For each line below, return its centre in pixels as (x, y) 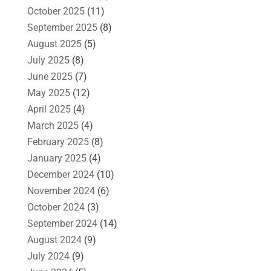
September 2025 (62, 27)
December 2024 (60, 174)
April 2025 (49, 109)
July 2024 (48, 256)
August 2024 (54, 240)
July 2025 (48, 60)
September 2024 (62, 223)
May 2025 (48, 93)
